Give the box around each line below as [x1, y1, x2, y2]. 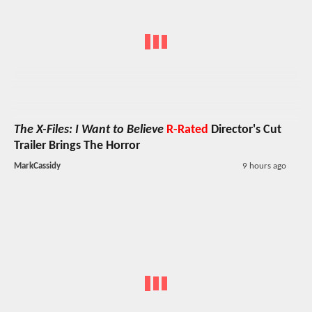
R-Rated [166, 123, 208, 137]
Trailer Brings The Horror [14, 139, 140, 153]
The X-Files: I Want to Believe [14, 123, 164, 137]
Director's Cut [208, 123, 281, 137]
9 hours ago [242, 162, 286, 171]
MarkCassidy [14, 162, 61, 171]
